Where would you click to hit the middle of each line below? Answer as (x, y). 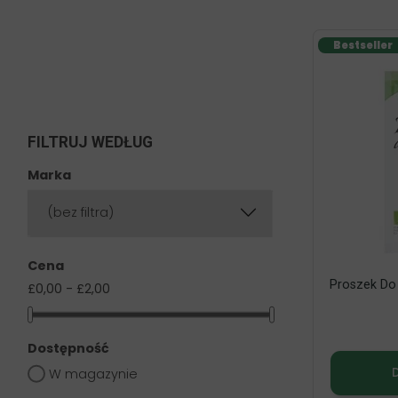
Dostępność (68, 348)
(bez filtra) (81, 212)
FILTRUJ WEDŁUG (90, 142)
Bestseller (362, 46)
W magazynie (93, 374)
